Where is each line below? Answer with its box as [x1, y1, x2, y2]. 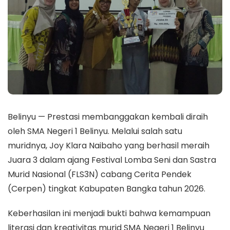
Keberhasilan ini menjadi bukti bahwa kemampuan [8, 207, 210, 219]
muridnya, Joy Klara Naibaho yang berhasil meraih [8, 140, 209, 151]
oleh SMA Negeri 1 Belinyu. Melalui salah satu [8, 125, 182, 137]
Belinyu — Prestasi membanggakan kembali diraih [8, 111, 208, 123]
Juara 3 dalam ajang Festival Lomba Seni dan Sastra [8, 154, 216, 166]
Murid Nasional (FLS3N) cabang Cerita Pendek [8, 168, 191, 180]
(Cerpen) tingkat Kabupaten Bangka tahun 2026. [8, 183, 205, 195]
